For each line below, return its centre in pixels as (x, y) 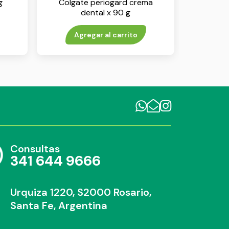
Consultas (35, 148)
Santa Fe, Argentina (59, 205)
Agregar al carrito (106, 35)
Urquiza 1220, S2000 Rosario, (81, 192)
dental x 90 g (106, 12)
